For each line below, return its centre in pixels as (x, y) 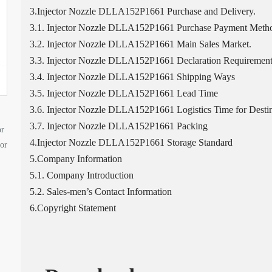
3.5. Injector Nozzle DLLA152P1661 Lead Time (124, 93)
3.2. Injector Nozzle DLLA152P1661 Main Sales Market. (140, 44)
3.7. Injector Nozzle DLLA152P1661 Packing (118, 126)
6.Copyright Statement (73, 208)
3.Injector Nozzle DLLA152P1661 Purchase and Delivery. (142, 11)
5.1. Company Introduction (81, 175)
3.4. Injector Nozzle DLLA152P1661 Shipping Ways (132, 77)
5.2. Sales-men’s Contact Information (100, 192)
